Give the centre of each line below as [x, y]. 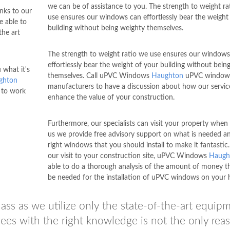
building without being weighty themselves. [115, 28]
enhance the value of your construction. [111, 97]
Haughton [167, 76]
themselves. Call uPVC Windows [99, 76]
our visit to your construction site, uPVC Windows [128, 156]
